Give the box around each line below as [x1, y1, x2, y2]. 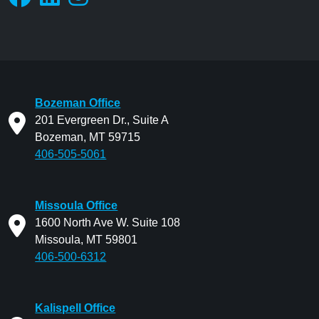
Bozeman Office [35, 97, 121, 110]
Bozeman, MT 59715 [35, 131, 141, 144]
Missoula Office [35, 199, 118, 212]
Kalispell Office [35, 302, 116, 315]
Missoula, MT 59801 [35, 234, 138, 246]
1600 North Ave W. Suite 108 [35, 216, 181, 229]
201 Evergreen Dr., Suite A [35, 114, 169, 127]
